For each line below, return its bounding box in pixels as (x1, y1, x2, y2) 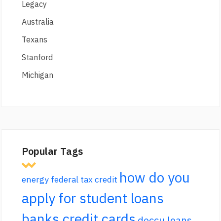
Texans (22, 35, 48, 45)
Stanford (22, 52, 53, 63)
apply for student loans (22, 189, 164, 208)
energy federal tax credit (22, 174, 118, 185)
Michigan (22, 70, 54, 80)
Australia (22, 17, 54, 27)
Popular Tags (22, 145, 83, 158)
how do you (119, 168, 190, 187)
